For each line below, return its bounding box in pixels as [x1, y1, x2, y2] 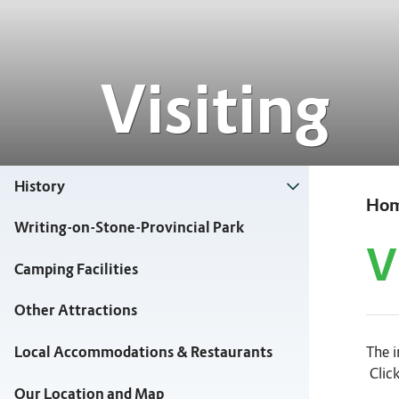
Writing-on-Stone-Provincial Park [14, 218, 244, 238]
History [14, 176, 65, 196]
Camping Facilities [14, 259, 138, 279]
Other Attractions [14, 301, 137, 321]
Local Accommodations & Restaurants [14, 342, 273, 362]
